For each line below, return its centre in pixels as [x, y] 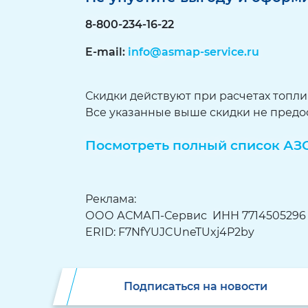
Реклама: [111, 199]
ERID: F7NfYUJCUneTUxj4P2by [170, 232]
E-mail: [107, 52]
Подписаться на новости [195, 286]
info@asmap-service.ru [194, 52]
